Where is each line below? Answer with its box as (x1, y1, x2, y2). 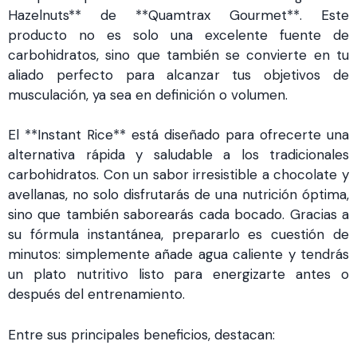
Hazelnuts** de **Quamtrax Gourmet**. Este (8, 6, 349, 24)
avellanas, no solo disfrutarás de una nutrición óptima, (8, 186, 349, 203)
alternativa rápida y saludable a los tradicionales (8, 146, 349, 163)
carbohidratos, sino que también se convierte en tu (8, 45, 349, 64)
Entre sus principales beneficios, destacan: (8, 325, 275, 343)
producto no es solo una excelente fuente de (8, 25, 349, 44)
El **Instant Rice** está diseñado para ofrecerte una (8, 126, 349, 143)
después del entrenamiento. (8, 285, 185, 303)
